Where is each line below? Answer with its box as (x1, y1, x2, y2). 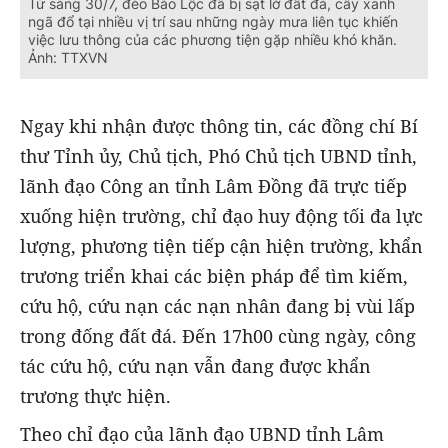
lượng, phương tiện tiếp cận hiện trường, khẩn (20, 233, 423, 258)
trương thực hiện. (20, 383, 171, 408)
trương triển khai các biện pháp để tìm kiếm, (20, 263, 408, 288)
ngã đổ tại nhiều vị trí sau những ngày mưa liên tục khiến (28, 13, 398, 31)
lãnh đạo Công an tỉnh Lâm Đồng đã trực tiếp (20, 173, 407, 198)
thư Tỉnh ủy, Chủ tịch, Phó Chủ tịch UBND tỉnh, (20, 143, 417, 168)
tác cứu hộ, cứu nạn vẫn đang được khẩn (20, 353, 371, 378)
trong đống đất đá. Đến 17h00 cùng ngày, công (20, 323, 416, 348)
